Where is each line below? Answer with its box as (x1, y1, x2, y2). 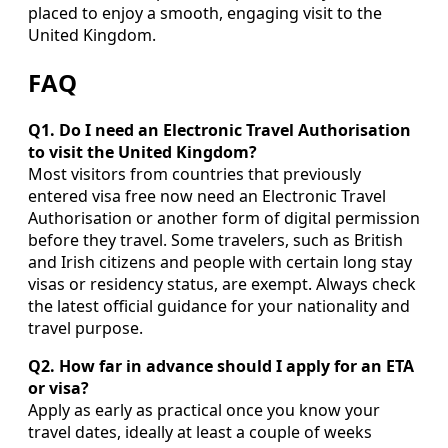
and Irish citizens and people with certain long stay (28, 251, 412, 274)
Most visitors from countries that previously (28, 163, 361, 186)
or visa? (28, 377, 89, 400)
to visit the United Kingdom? (28, 141, 257, 164)
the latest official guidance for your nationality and (28, 295, 410, 318)
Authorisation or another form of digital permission (28, 207, 420, 230)
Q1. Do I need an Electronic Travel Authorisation (28, 119, 411, 142)
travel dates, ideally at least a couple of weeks (28, 421, 372, 444)
